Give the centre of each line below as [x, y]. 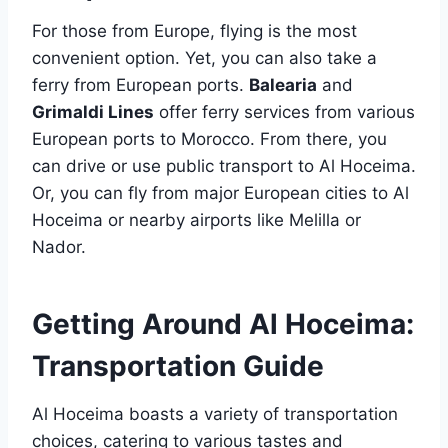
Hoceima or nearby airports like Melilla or [196, 220]
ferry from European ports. [140, 85]
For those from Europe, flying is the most [194, 31]
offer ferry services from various [284, 112]
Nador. [59, 247]
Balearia [283, 85]
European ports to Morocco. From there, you [209, 139]
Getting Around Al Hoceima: [223, 324]
